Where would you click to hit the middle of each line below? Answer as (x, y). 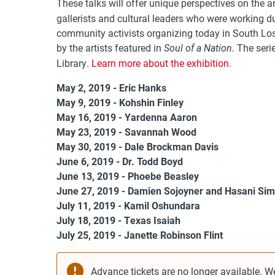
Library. (74, 63)
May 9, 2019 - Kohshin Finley (120, 103)
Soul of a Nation (198, 48)
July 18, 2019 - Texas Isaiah (118, 220)
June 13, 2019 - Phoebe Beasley (128, 176)
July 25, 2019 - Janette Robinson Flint (140, 235)
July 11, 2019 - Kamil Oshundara (128, 206)
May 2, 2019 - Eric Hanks (111, 88)
